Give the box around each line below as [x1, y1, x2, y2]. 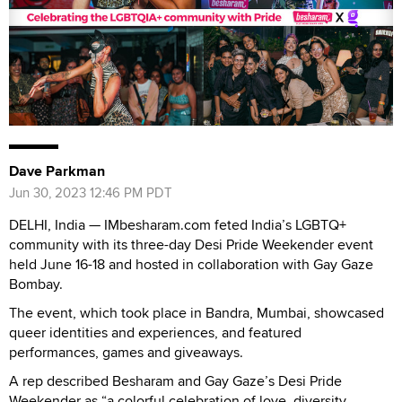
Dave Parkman [9, 160, 105, 181]
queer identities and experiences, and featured [9, 321, 301, 343]
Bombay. [9, 273, 63, 294]
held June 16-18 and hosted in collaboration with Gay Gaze [9, 253, 373, 275]
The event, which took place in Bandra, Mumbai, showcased [9, 301, 384, 323]
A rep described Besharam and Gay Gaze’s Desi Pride [9, 370, 342, 391]
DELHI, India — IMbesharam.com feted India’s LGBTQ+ [9, 214, 346, 235]
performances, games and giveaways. [9, 341, 243, 363]
